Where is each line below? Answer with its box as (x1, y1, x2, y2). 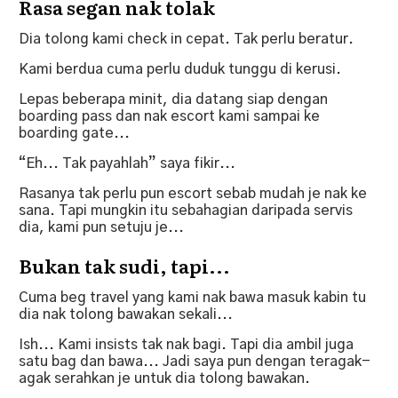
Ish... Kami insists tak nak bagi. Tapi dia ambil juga (19, 337, 354, 352)
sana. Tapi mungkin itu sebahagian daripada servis (19, 203, 353, 218)
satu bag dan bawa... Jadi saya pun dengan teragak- (19, 354, 370, 369)
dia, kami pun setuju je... (19, 219, 184, 235)
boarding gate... (19, 125, 130, 140)
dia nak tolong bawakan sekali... (19, 306, 233, 322)
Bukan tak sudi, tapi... (19, 251, 234, 279)
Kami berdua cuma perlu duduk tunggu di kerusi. (19, 61, 341, 76)
